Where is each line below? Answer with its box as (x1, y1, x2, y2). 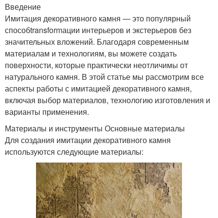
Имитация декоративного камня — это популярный (5, 12, 191, 24)
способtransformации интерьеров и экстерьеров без (5, 24, 191, 36)
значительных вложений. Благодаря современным (5, 36, 189, 47)
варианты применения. (5, 106, 89, 117)
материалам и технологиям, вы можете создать (5, 47, 177, 59)
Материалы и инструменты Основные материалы (5, 122, 185, 134)
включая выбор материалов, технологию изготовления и (5, 94, 210, 106)
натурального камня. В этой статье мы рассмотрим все (5, 71, 204, 82)
